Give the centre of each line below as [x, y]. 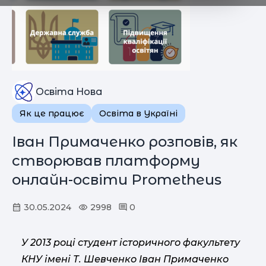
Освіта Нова [69, 92]
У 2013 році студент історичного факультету [131, 243]
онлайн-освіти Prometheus [117, 180]
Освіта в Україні [138, 113]
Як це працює [52, 113]
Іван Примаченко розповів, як [125, 142]
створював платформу [106, 161]
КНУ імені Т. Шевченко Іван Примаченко [125, 259]
